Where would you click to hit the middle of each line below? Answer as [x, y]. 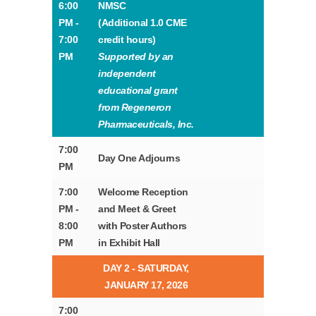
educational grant [138, 91]
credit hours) [127, 40]
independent [127, 74]
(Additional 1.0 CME [142, 23]
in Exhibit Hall [129, 243]
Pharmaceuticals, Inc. [146, 124]
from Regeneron [135, 108]
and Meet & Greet [137, 209]
